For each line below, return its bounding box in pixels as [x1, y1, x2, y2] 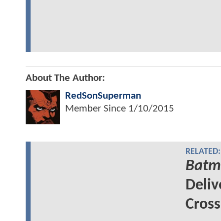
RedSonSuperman [65, 91, 141, 102]
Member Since [65, 104, 128, 114]
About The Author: [26, 73, 105, 84]
